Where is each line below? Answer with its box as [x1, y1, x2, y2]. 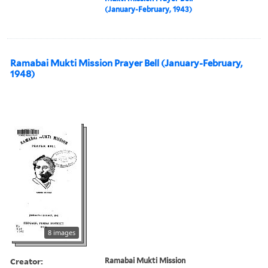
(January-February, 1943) [105, 4, 193, 14]
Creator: [10, 255, 43, 267]
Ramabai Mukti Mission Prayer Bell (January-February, [10, 57, 161, 69]
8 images [48, 227, 75, 237]
